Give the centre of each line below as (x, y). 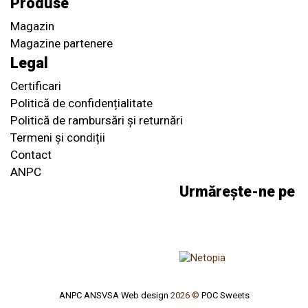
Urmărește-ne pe (238, 192)
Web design (144, 296)
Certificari (36, 86)
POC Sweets (225, 296)
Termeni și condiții (58, 138)
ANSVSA (101, 296)
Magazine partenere (62, 44)
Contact (31, 155)
